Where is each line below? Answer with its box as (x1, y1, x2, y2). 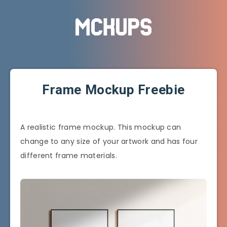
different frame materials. (20, 150, 117, 161)
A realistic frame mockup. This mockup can (20, 122, 181, 132)
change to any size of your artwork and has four (20, 136, 198, 146)
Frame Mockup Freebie (42, 82, 185, 97)
